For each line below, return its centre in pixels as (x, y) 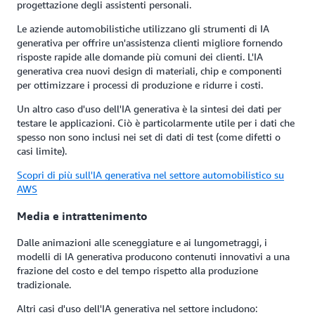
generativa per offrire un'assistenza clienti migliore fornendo (150, 43)
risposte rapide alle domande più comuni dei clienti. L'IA (140, 57)
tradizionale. (44, 284)
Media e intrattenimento (82, 216)
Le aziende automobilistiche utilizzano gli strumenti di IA (143, 29)
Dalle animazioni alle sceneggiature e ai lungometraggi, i (142, 242)
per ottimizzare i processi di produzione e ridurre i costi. (140, 85)
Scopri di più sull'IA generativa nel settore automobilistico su (150, 175)
